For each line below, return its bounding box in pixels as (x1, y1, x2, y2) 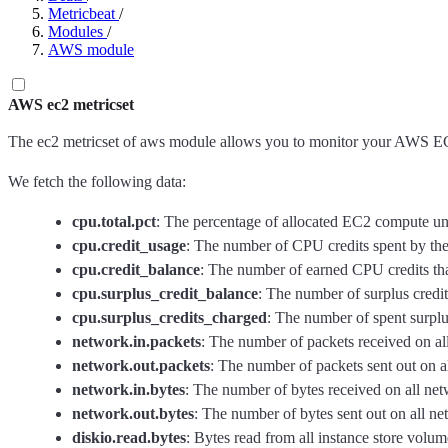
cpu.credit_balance (72, 261, 200, 278)
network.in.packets (72, 333, 201, 350)
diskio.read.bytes (72, 429, 186, 446)
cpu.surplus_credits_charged (72, 309, 267, 326)
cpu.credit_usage (72, 237, 186, 254)
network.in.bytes (72, 381, 185, 398)
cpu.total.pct (72, 213, 156, 230)
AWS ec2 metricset (8, 96, 134, 113)
